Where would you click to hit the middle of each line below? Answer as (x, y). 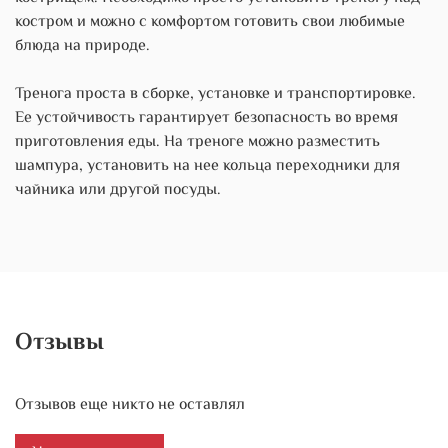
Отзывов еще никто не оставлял (130, 406)
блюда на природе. (82, 46)
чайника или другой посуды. (118, 190)
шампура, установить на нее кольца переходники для (207, 166)
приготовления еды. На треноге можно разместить (197, 142)
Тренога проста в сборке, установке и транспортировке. (215, 94)
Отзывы (59, 344)
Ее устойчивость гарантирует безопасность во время (206, 118)
